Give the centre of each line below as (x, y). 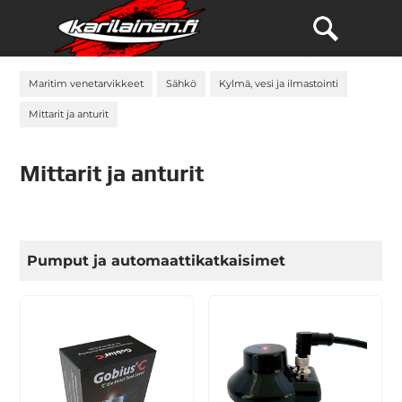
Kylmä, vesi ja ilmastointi (279, 83)
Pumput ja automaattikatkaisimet (157, 261)
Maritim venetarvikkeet (87, 83)
